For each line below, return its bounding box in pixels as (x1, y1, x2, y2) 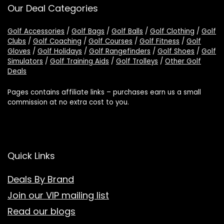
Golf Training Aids (50, 56, 109, 66)
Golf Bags (71, 26, 104, 36)
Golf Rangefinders (89, 46, 150, 56)
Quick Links (7, 149, 55, 162)
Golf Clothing (150, 26, 194, 36)
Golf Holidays (37, 46, 82, 56)
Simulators (7, 56, 43, 66)
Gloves (7, 46, 30, 56)
